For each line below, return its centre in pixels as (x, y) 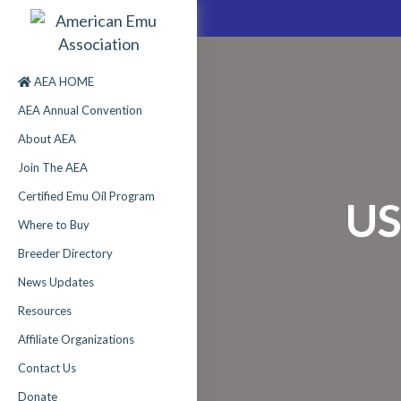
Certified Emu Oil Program (86, 196)
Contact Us (47, 368)
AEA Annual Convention (80, 110)
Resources (45, 311)
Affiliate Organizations (76, 339)
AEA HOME (63, 81)
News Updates (56, 282)
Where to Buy (54, 225)
